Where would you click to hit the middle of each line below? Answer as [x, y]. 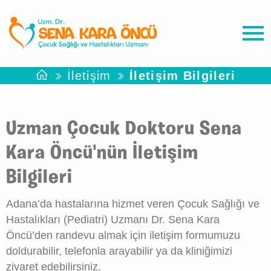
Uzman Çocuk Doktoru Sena [124, 129]
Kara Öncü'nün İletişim [102, 154]
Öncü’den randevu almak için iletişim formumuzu [123, 235]
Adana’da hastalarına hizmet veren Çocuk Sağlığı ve [133, 204]
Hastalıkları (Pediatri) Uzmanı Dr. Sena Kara [113, 220]
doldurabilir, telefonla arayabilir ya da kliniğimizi [119, 251]
